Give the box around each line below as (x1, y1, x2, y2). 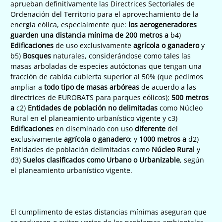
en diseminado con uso (54, 123, 135, 133)
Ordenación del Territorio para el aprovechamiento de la (10, 9, 199, 19)
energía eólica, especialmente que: (10, 19, 128, 29)
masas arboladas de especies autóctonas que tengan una (10, 61, 202, 71)
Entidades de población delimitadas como (10, 144, 152, 154)
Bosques (23, 51, 53, 60)
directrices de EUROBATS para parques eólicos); (10, 92, 171, 102)
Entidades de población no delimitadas (28, 103, 158, 112)
